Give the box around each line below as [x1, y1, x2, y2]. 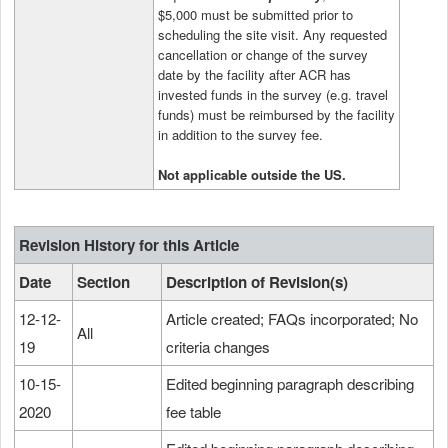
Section [77, 270, 130, 293]
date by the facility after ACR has [158, 64, 351, 84]
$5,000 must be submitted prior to [158, 4, 353, 24]
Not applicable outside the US [158, 164, 342, 184]
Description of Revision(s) [166, 270, 348, 293]
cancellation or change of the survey [158, 44, 368, 64]
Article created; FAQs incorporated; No [166, 307, 418, 329]
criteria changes [166, 335, 270, 357]
